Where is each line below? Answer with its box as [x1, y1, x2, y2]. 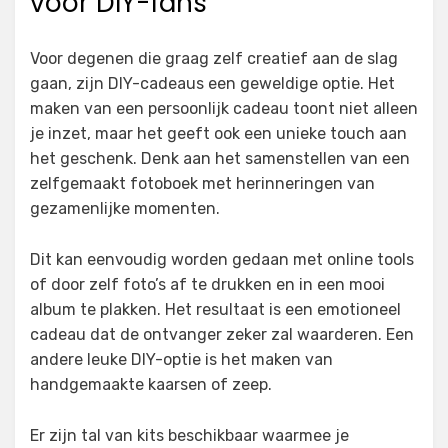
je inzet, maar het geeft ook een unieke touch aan [30, 124, 407, 144]
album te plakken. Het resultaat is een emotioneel [30, 300, 401, 320]
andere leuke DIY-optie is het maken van [30, 350, 333, 370]
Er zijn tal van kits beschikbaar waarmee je [30, 426, 349, 446]
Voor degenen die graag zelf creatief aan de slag [30, 49, 398, 69]
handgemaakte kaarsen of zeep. [30, 375, 272, 395]
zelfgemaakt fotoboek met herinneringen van [30, 174, 375, 194]
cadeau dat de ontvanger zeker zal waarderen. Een [30, 325, 414, 345]
